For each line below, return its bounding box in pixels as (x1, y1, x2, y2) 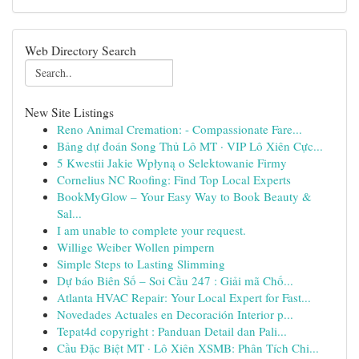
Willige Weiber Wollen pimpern (57, 239, 215, 255)
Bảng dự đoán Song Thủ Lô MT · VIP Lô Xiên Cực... (57, 138, 323, 154)
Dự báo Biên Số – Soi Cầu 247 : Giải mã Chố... (57, 272, 293, 288)
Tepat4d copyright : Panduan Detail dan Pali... (57, 323, 287, 339)
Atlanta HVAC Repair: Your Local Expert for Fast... (57, 289, 311, 305)
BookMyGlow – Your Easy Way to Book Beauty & (57, 188, 312, 204)
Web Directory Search (25, 42, 136, 58)
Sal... (57, 205, 82, 221)
